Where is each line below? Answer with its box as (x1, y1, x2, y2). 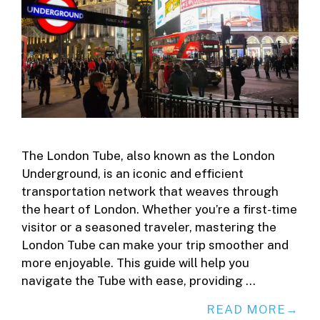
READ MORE (206, 302, 286, 317)
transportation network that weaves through (21, 184, 279, 199)
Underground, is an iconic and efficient (21, 166, 244, 181)
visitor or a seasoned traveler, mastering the (21, 220, 276, 235)
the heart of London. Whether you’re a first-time (21, 202, 297, 217)
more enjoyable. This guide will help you (21, 256, 249, 271)
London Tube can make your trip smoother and (21, 238, 289, 253)
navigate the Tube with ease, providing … (21, 274, 256, 289)
